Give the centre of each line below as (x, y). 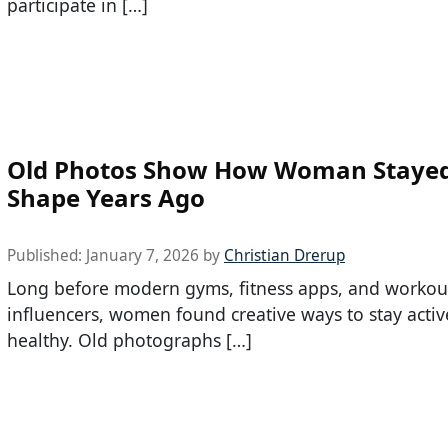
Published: (46, 256)
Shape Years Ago (106, 198)
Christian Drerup (284, 256)
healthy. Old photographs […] (129, 340)
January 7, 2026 (142, 256)
